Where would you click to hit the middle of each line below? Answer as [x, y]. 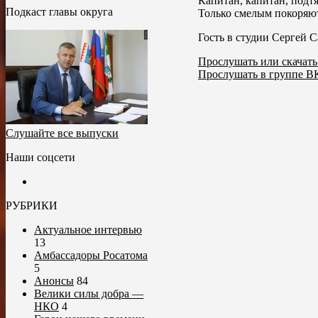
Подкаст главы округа [59, 12]
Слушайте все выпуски [62, 133]
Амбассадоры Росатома [91, 256]
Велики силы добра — [89, 294]
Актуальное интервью [88, 230]
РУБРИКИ [32, 206]
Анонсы [54, 281]
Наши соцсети [40, 158]
